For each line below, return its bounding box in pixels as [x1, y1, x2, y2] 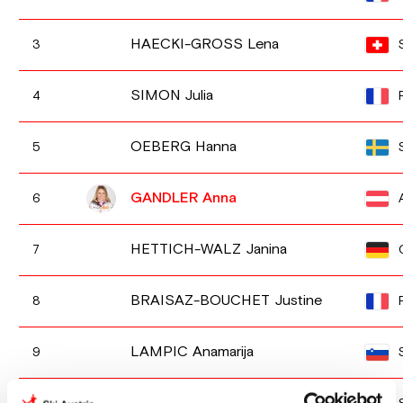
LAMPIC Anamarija [130, 342, 255, 362]
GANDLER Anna [130, 188, 237, 208]
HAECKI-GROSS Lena [130, 34, 280, 54]
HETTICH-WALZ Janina [130, 239, 288, 259]
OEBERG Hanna [130, 137, 237, 157]
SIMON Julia [130, 85, 214, 105]
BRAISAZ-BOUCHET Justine [130, 291, 323, 310]
